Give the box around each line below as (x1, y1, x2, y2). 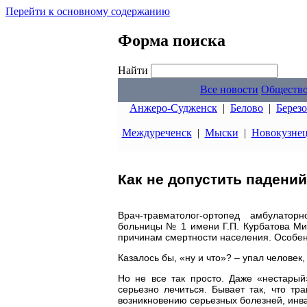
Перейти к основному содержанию (5, 5, 170, 17)
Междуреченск (121, 127, 192, 138)
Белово (230, 102, 263, 114)
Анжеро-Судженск (130, 102, 217, 114)
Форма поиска (118, 31, 225, 49)
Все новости (200, 84, 258, 95)
